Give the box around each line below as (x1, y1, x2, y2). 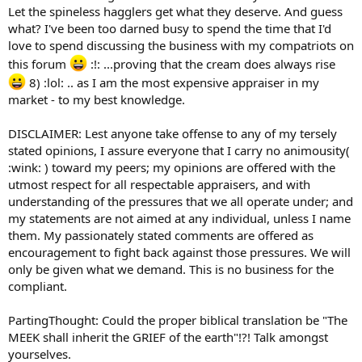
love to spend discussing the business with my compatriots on (8, 37, 354, 53)
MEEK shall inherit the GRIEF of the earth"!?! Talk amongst (8, 329, 328, 345)
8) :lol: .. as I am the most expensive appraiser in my (26, 74, 319, 90)
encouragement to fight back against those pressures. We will (8, 244, 351, 260)
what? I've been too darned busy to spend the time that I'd (8, 20, 331, 36)
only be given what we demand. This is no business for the (8, 261, 334, 277)
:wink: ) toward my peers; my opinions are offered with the (8, 159, 335, 175)
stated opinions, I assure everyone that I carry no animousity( (8, 142, 350, 158)
